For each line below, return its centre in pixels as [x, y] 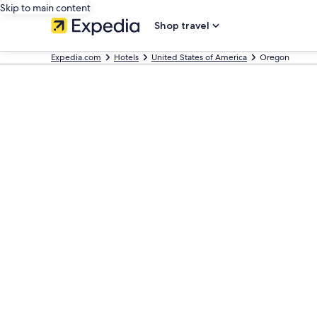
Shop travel [182, 25]
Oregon [275, 57]
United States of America [199, 57]
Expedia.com [76, 57]
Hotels [126, 57]
